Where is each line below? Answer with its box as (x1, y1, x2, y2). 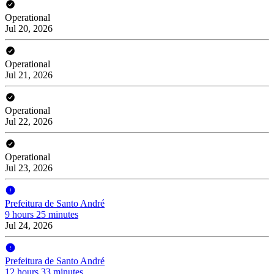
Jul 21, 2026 (5, 69, 53, 80)
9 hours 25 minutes (5, 209, 78, 220)
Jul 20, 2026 (5, 23, 53, 34)
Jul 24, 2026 (5, 220, 53, 231)
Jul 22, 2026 (5, 116, 53, 127)
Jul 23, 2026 (5, 162, 53, 173)
